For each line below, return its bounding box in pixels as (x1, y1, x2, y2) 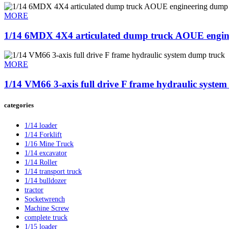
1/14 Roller (25, 158, 57, 167)
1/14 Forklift (25, 131, 62, 139)
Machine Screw (25, 204, 69, 213)
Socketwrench (25, 195, 65, 203)
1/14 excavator (25, 149, 67, 157)
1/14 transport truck (25, 168, 82, 176)
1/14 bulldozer (25, 177, 66, 185)
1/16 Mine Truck (25, 140, 74, 148)
